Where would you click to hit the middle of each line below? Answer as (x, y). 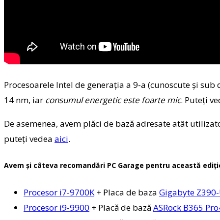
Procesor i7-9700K (59, 192)
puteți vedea (29, 138)
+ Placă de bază (121, 207)
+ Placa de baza (127, 192)
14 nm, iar (25, 100)
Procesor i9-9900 (56, 207)
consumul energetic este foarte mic (113, 100)
